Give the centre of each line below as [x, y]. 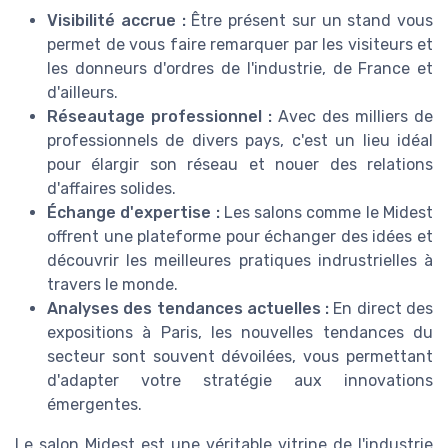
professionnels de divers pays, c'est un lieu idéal [240, 140]
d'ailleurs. [82, 92]
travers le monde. [112, 284]
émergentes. [94, 404]
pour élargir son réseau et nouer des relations [240, 164]
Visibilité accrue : [116, 20]
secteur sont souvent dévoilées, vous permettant [240, 356]
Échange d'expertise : [133, 212]
